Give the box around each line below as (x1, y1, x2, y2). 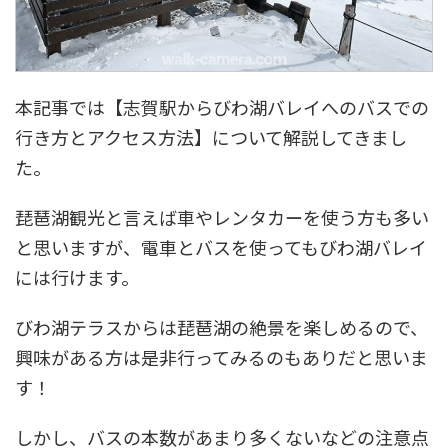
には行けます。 (15, 264, 139, 291)
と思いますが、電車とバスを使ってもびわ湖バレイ (15, 234, 427, 261)
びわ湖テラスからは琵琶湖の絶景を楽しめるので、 (15, 314, 428, 341)
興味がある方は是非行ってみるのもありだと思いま (15, 344, 428, 371)
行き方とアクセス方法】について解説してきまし (15, 124, 407, 151)
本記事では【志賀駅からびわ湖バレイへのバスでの (15, 94, 429, 121)
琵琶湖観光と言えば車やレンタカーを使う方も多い (15, 204, 429, 231)
